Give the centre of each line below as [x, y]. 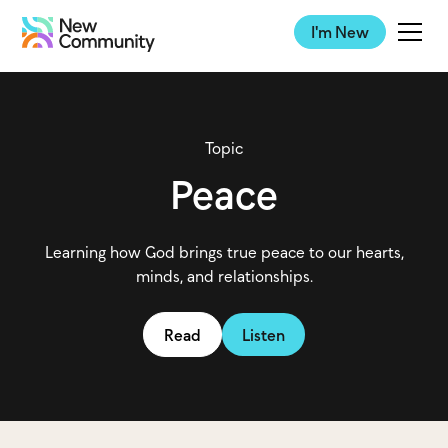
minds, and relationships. [224, 276]
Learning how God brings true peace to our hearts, [224, 252]
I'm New [339, 32]
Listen [263, 334]
